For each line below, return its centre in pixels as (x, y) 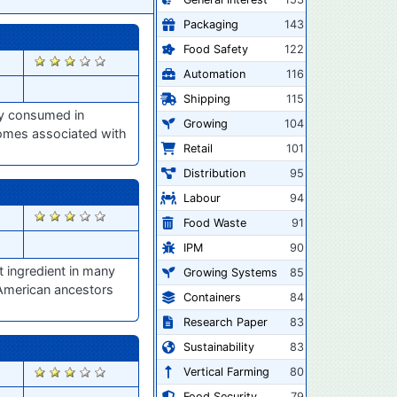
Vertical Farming (226, 371)
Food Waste (214, 222)
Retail (198, 148)
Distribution (214, 173)
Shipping (206, 98)
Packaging (210, 24)
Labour (202, 198)
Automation (214, 74)
